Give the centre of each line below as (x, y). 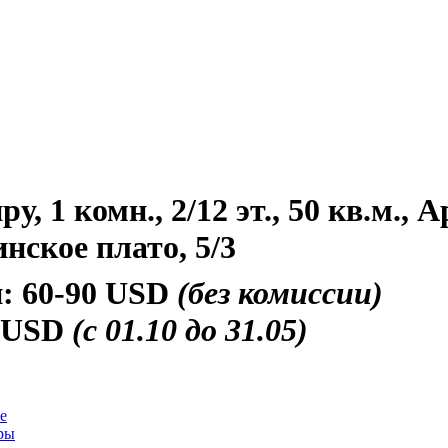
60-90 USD (99, 292)
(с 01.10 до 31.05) (190, 329)
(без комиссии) (280, 292)
